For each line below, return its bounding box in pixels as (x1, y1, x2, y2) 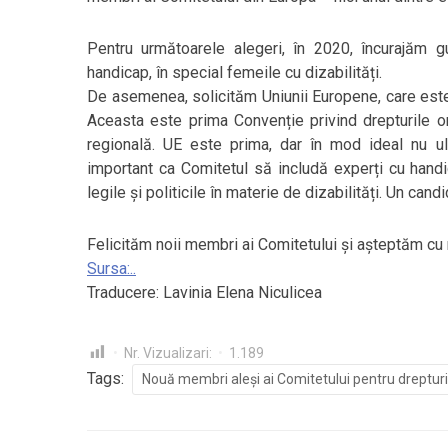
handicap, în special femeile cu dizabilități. (87, 63, 382, 82)
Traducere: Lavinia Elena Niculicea (87, 283, 322, 302)
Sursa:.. (87, 259, 136, 278)
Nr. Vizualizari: (124, 345, 212, 361)
